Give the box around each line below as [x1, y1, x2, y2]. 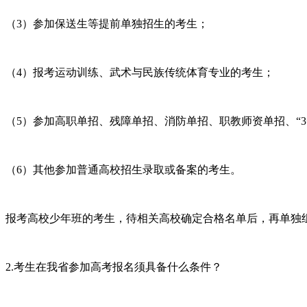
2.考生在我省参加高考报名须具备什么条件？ [5, 260, 222, 273]
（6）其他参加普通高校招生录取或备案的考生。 [5, 163, 241, 175]
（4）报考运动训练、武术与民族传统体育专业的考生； [5, 66, 274, 78]
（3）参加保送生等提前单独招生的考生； [5, 17, 208, 29]
